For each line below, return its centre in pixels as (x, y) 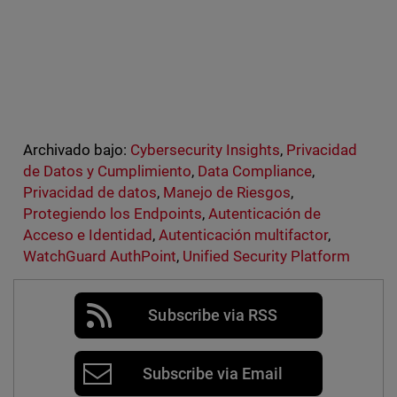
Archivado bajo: (74, 150)
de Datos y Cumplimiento (107, 171)
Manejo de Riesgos (227, 193)
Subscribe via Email (213, 374)
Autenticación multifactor (243, 235)
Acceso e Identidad (87, 235)
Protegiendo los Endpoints (112, 214)
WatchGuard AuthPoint (99, 257)
